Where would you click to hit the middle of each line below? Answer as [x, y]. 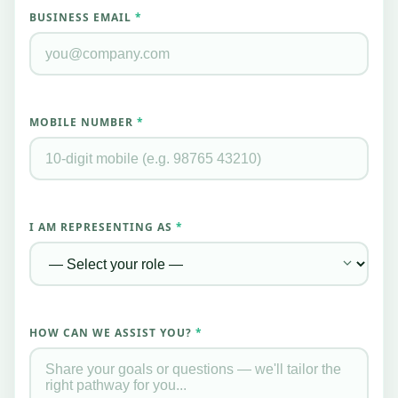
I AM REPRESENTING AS [103, 227]
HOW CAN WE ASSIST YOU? [112, 333]
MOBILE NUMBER [83, 123]
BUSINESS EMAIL [82, 18]
